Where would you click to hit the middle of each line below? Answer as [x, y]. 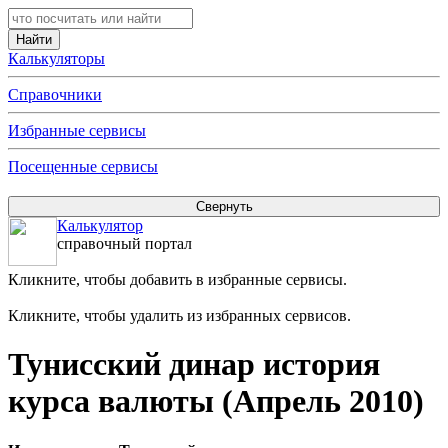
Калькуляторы [56, 58]
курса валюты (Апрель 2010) [216, 401]
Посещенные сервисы [83, 166]
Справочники [55, 94]
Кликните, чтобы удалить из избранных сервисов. [179, 315]
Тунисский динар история [194, 364]
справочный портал [124, 243]
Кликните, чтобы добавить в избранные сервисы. [177, 279]
